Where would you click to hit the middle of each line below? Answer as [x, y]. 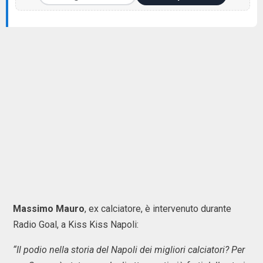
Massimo [33, 209]
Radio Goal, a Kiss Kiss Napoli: [76, 225]
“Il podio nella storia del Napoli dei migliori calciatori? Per [129, 250]
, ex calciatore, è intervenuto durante [158, 209]
